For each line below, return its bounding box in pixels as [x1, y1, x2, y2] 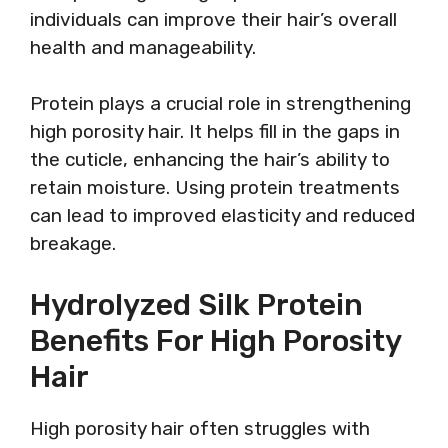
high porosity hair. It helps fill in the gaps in [30, 120, 400, 143]
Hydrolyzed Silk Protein [30, 286, 363, 323]
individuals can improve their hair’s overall [30, 7, 397, 31]
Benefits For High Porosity [30, 322, 401, 359]
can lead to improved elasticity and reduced [30, 204, 415, 227]
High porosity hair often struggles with [30, 416, 370, 440]
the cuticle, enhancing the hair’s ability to [30, 148, 390, 171]
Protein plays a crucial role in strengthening [30, 92, 411, 115]
